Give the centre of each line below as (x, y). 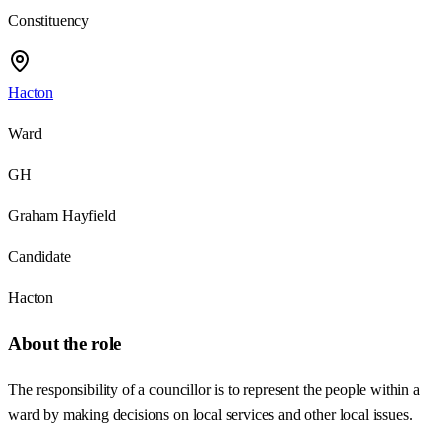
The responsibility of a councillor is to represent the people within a (214, 389)
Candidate (39, 257)
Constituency (49, 21)
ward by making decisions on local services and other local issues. (210, 414)
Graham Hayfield (62, 216)
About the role (64, 344)
